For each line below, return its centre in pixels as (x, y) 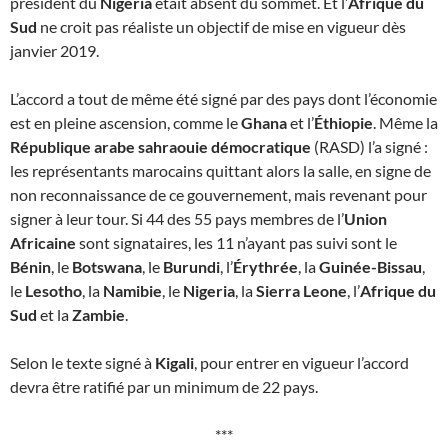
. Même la (405, 122)
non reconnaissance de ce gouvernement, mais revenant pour (218, 194)
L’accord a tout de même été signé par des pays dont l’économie (223, 98)
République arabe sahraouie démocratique (160, 146)
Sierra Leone (301, 290)
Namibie (132, 290)
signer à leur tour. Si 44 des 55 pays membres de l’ (177, 218)
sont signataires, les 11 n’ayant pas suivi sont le (236, 242)
